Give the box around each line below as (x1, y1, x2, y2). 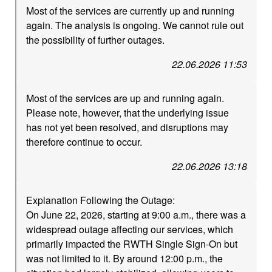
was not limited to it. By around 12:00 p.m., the (26, 251, 223, 265)
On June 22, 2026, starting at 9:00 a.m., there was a (26, 208, 246, 222)
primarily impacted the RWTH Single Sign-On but (26, 237, 238, 251)
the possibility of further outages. (26, 33, 165, 47)
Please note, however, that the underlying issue (26, 106, 229, 120)
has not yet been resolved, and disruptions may (26, 120, 229, 134)
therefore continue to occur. (26, 135, 143, 149)
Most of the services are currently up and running (26, 4, 235, 18)
